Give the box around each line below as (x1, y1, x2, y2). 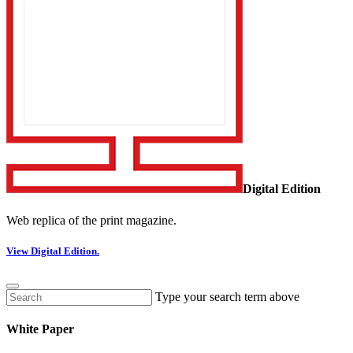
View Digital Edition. (6, 244, 99, 257)
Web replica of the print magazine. (6, 213, 176, 227)
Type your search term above (155, 290, 299, 304)
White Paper (6, 322, 74, 336)
